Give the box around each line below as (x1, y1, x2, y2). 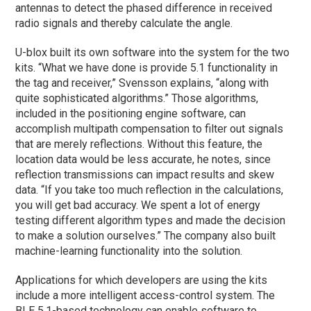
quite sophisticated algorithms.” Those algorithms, (15, 91, 259, 105)
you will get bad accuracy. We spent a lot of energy (15, 198, 261, 212)
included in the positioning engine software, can (15, 106, 246, 120)
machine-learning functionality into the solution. (15, 244, 243, 258)
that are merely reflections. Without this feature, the (15, 137, 263, 151)
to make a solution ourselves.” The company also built (15, 228, 276, 242)
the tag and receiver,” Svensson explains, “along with (15, 76, 269, 90)
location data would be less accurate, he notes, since (15, 152, 271, 166)
